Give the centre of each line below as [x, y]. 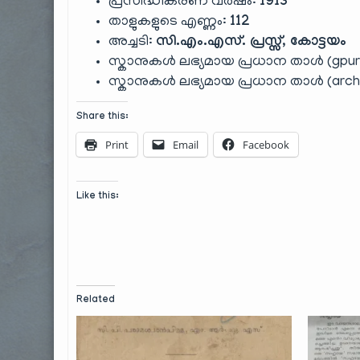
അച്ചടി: [133, 42]
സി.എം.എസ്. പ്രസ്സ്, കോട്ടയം [252, 43]
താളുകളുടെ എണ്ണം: [170, 22]
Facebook [266, 144]
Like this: [98, 196]
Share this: [102, 117]
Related [96, 300]
